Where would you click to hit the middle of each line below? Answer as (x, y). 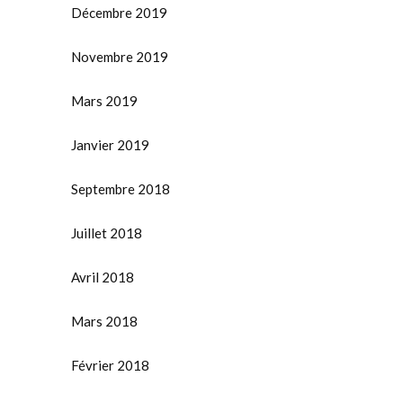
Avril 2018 (103, 278)
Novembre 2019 (120, 57)
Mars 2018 (104, 322)
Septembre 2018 (121, 189)
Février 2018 (110, 366)
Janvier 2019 (110, 145)
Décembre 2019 (119, 13)
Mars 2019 (104, 101)
